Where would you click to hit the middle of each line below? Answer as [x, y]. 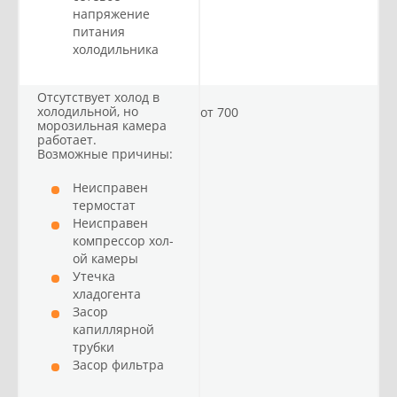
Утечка [94, 276]
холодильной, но [88, 111]
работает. [67, 140]
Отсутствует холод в [98, 97]
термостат [104, 205]
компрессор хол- [123, 241]
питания [99, 31]
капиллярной [113, 329]
